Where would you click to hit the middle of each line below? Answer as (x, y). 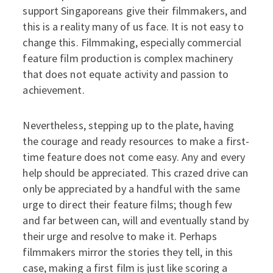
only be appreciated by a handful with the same (132, 189)
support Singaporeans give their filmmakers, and (135, 11)
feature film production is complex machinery (128, 58)
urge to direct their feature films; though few (128, 204)
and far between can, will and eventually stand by (136, 220)
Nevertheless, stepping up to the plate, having (129, 125)
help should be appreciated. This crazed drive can (136, 173)
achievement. (54, 90)
